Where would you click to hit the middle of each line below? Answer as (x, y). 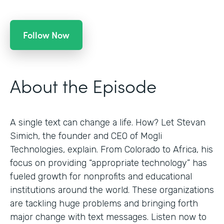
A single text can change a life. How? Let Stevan (108, 122)
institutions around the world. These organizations (112, 190)
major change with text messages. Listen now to (108, 217)
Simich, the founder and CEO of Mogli (86, 136)
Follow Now (46, 34)
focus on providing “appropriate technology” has (108, 163)
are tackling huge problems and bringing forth (104, 203)
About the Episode (83, 85)
